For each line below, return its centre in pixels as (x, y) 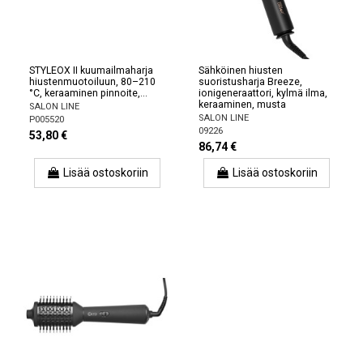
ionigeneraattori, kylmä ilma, (263, 94)
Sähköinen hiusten (241, 71)
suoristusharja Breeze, (250, 82)
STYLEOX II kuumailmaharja (91, 71)
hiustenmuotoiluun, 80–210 (92, 82)
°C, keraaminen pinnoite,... (88, 94)
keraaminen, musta (242, 105)
